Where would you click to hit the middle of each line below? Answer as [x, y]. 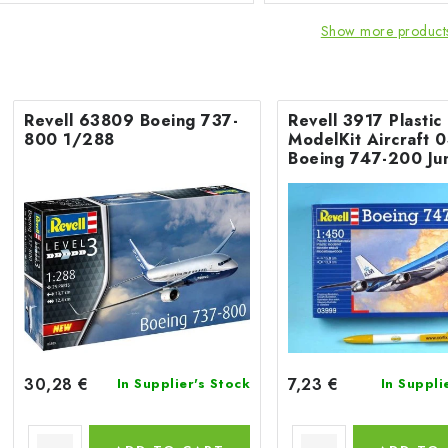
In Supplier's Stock [183, 383]
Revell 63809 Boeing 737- [131, 120]
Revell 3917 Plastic [365, 120]
